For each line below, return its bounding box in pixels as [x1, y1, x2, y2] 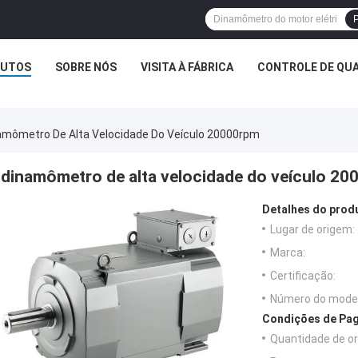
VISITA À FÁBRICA [140, 61, 233, 74]
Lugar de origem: [270, 223, 355, 237]
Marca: [270, 246, 305, 260]
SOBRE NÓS [54, 61, 117, 74]
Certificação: [270, 269, 336, 283]
